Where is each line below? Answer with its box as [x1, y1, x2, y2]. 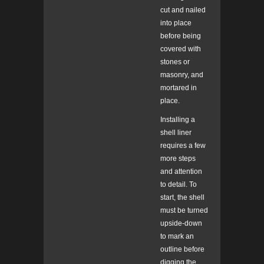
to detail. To [160, 180, 197, 189]
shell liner [160, 128, 192, 137]
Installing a [160, 115, 195, 124]
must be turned [160, 206, 208, 215]
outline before [160, 245, 204, 254]
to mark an [160, 232, 194, 241]
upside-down [160, 219, 202, 228]
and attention [160, 167, 202, 176]
